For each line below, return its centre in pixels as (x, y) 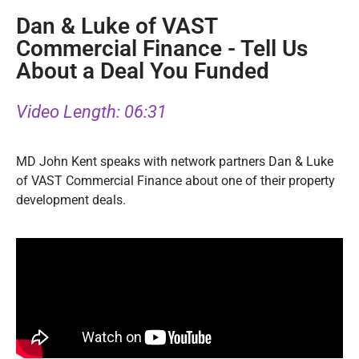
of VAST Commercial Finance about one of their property (175, 181)
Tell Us (274, 48)
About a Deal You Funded (143, 71)
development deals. (71, 200)
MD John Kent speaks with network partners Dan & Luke (175, 162)
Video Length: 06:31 (91, 111)
